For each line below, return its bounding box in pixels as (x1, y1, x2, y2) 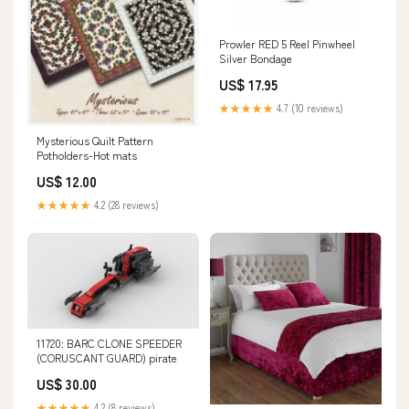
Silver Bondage (219, 49, 292, 66)
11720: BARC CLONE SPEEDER (37, 335, 182, 351)
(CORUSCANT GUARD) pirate (37, 350, 177, 366)
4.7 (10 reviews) (274, 100, 343, 115)
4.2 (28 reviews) (91, 196, 159, 212)
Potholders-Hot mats (37, 146, 137, 163)
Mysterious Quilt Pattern (37, 131, 153, 148)
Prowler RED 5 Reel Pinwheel (219, 35, 355, 51)
